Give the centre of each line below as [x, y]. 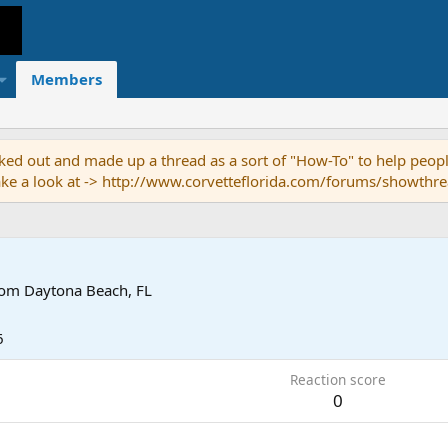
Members [66, 79]
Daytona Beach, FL [88, 290]
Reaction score [337, 380]
